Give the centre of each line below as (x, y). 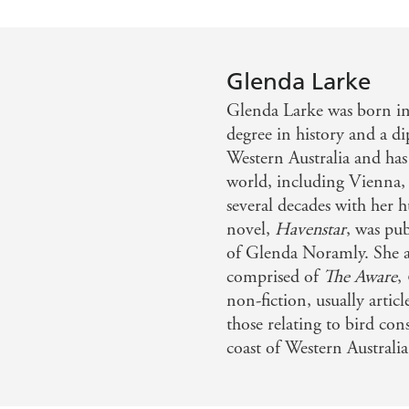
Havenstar (311, 229)
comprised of (275, 277)
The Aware (361, 277)
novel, (251, 229)
